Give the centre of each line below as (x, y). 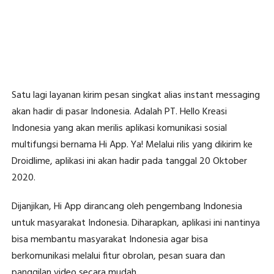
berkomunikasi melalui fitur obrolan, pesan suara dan (118, 257)
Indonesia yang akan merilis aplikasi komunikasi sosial (119, 129)
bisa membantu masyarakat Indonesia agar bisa (109, 240)
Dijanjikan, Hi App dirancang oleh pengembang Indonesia (127, 207)
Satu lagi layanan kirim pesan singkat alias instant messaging (135, 96)
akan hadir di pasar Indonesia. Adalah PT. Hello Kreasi (119, 112)
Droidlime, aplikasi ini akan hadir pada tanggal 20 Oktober (129, 162)
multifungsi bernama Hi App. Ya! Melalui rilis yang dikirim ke (132, 145)
